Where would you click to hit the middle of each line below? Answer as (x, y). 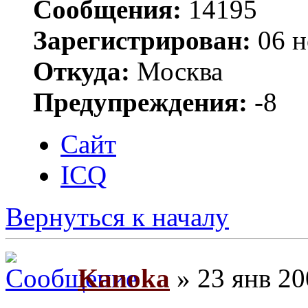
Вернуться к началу (117, 217)
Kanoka (124, 278)
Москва (176, 71)
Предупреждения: (140, 102)
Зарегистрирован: (142, 40)
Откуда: (81, 71)
